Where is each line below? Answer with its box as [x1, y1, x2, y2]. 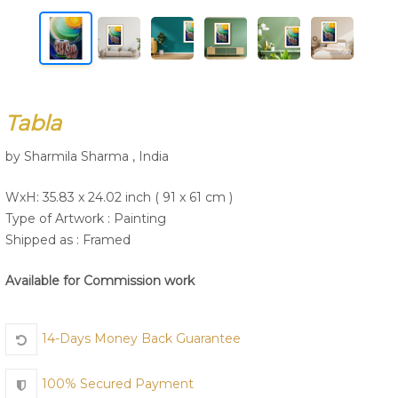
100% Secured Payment [42, 376, 194, 393]
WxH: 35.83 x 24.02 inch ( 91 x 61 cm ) [5, 189, 233, 205]
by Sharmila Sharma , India [5, 148, 169, 164]
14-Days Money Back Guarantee [42, 330, 241, 347]
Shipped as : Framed [5, 232, 131, 248]
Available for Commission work [5, 273, 195, 289]
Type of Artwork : [5, 211, 114, 227]
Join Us [163, 58, 235, 83]
